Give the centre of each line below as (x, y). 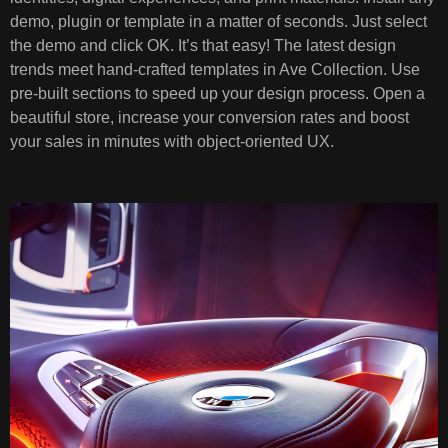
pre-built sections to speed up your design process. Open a (217, 94)
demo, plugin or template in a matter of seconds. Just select (218, 22)
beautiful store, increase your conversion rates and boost (209, 118)
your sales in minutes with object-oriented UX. (172, 142)
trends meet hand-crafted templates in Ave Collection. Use (215, 70)
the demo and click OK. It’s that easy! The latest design (203, 46)
